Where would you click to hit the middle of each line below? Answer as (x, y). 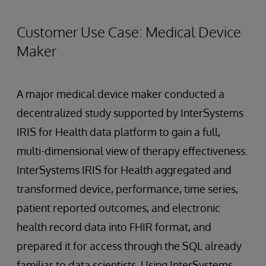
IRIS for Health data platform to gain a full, (118, 132)
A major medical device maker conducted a (121, 94)
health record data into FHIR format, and (114, 227)
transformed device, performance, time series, (127, 189)
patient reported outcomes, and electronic (118, 208)
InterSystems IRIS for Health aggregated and (124, 170)
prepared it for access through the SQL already (129, 246)
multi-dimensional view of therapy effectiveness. (132, 151)
